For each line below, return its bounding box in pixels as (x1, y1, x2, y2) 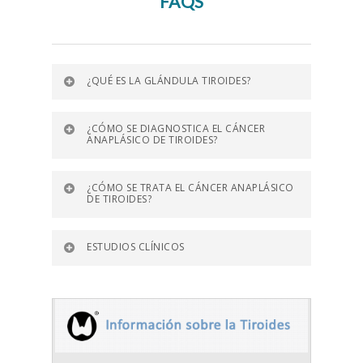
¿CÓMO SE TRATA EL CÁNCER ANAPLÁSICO (87, 181, 294, 194)
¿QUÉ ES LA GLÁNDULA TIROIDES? (87, 74, 251, 88)
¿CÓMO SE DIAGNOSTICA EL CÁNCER (87, 122, 265, 135)
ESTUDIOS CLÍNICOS (87, 240, 185, 254)
